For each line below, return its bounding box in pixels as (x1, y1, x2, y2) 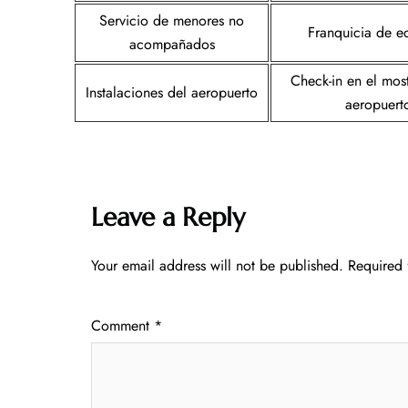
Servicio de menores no (99, 9, 244, 31)
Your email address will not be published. (91, 254, 343, 276)
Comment (91, 314, 154, 336)
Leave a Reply (91, 200, 245, 233)
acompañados (128, 33, 215, 55)
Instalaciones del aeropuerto (86, 81, 258, 103)
